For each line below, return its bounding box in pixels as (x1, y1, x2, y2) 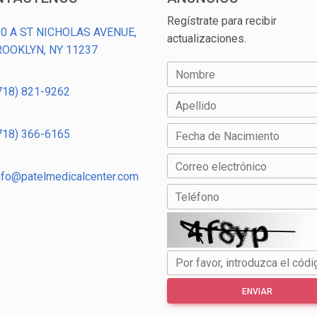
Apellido (175, 98, 217, 113)
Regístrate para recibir (167, 14, 277, 28)
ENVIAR (242, 286, 272, 296)
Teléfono (175, 190, 219, 204)
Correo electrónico (175, 160, 267, 174)
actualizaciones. (167, 32, 246, 46)
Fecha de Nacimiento (175, 129, 279, 143)
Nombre (175, 68, 215, 82)
